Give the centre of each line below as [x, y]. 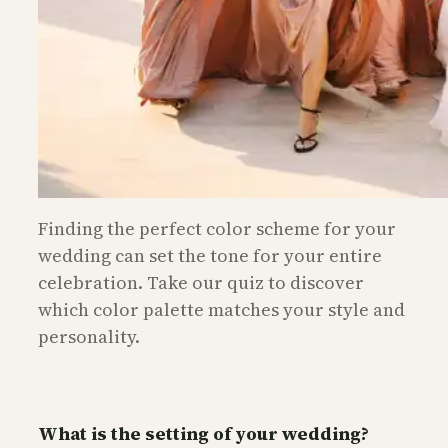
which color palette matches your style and [221, 309]
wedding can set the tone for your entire [210, 255]
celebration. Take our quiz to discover [201, 282]
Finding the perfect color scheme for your [217, 228]
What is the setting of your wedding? [203, 433]
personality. [89, 336]
